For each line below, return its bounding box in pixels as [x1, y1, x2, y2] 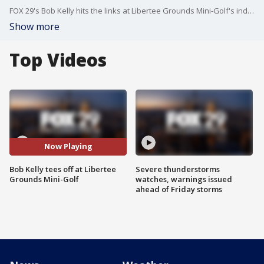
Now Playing [44, 141, 93, 152]
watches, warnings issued [136, 173, 232, 184]
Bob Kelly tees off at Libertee [9, 163, 116, 174]
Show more [9, 20, 60, 33]
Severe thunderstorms [136, 163, 220, 174]
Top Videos [9, 48, 107, 72]
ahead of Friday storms [136, 183, 222, 194]
